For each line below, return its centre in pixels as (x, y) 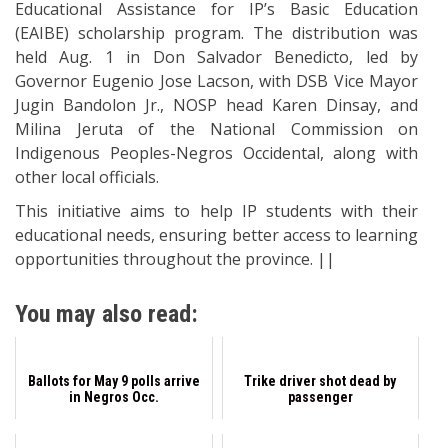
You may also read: (106, 313)
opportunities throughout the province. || (175, 258)
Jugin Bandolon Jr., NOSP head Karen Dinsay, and (216, 104)
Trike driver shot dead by (320, 380)
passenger (320, 396)
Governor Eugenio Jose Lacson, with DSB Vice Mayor (216, 80)
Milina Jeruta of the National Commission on (216, 128)
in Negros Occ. (113, 396)
